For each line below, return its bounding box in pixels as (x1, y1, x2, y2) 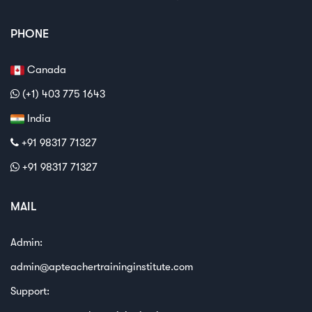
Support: (10, 284, 49, 297)
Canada (24, 63, 66, 76)
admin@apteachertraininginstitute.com (10, 260, 193, 273)
